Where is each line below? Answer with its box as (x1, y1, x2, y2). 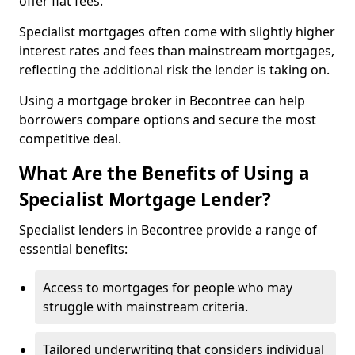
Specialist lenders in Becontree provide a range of (19, 221, 317, 239)
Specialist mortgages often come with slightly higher (19, 23, 335, 40)
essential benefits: (19, 240, 128, 258)
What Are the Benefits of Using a (19, 161, 310, 185)
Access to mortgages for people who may (43, 279, 292, 296)
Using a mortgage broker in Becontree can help (19, 92, 305, 109)
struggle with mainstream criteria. (43, 298, 248, 315)
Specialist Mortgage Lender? (19, 187, 271, 212)
